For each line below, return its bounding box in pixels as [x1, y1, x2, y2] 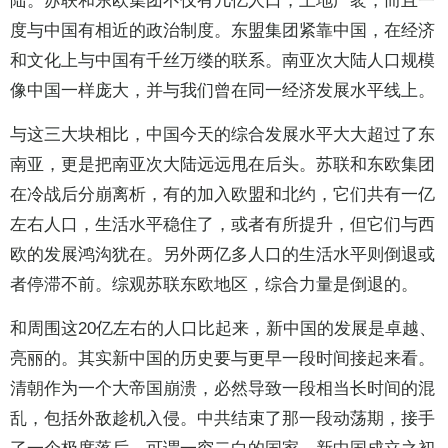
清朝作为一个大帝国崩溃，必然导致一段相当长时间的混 [10, 379, 435, 399]
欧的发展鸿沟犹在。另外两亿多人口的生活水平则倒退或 [10, 245, 435, 265]
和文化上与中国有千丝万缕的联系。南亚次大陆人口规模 [10, 51, 435, 71]
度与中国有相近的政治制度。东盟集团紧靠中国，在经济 [10, 21, 435, 41]
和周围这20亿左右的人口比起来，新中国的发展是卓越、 [10, 319, 436, 339]
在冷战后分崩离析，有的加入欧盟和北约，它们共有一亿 [10, 185, 435, 205]
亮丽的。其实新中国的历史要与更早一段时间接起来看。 [10, 349, 435, 369]
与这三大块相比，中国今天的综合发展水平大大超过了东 [10, 125, 435, 145]
